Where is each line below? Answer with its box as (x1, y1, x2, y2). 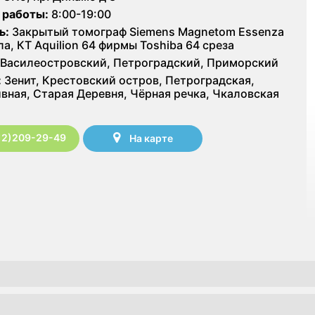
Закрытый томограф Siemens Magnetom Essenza (9, 24, 284, 39)
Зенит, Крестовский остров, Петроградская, (1, 72, 255, 87)
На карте (129, 132, 173, 145)
